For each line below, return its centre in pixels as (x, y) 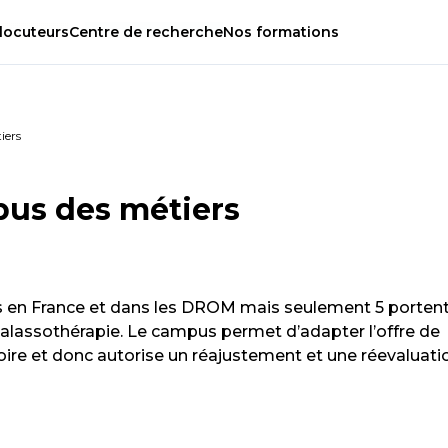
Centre (96, 32)
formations (295, 32)
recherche (182, 32)
